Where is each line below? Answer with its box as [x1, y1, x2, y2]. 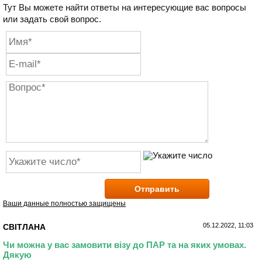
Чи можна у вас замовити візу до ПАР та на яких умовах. [3, 240, 246, 250]
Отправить [135, 184, 180, 194]
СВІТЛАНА [3, 222, 46, 232]
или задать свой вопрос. [3, 14, 101, 24]
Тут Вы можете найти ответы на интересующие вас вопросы [3, 2, 246, 12]
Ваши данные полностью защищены [3, 199, 126, 208]
